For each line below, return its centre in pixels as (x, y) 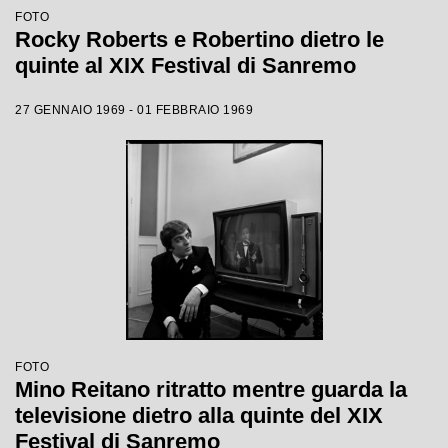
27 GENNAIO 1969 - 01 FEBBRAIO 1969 (134, 110)
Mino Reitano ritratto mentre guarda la (211, 389)
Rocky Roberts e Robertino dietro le (199, 39)
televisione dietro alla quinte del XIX (199, 415)
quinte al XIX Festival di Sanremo (185, 65)
